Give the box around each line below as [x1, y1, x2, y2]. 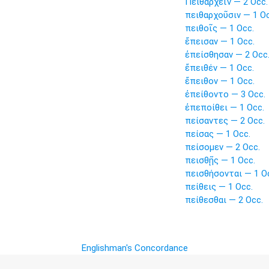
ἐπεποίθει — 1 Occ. [184, 102, 264, 113]
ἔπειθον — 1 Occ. [184, 76, 255, 86]
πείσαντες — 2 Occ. [184, 115, 265, 126]
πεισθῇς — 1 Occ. [184, 155, 255, 166]
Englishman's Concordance [81, 243, 188, 253]
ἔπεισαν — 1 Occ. [184, 36, 255, 47]
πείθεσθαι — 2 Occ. [184, 195, 263, 205]
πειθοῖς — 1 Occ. [184, 23, 254, 34]
